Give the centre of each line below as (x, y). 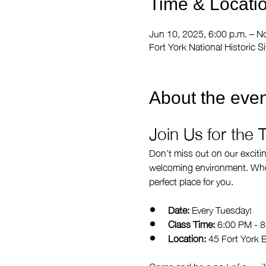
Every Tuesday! (220, 209)
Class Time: (191, 223)
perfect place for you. (191, 180)
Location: (187, 237)
